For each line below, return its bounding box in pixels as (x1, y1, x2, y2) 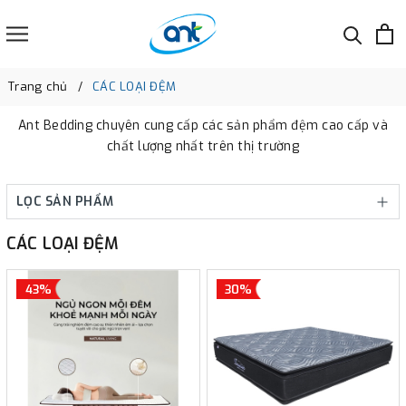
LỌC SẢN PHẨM (16, 193, 113, 210)
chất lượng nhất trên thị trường (107, 138, 299, 155)
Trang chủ (8, 79, 68, 94)
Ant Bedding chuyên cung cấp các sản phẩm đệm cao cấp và (18, 117, 388, 134)
